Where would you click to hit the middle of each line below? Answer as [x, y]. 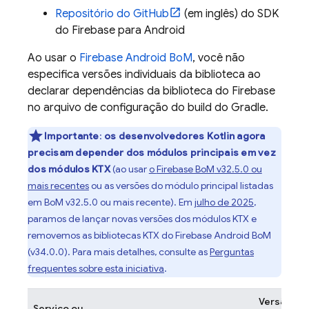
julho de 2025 [224, 202]
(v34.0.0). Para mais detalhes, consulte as [119, 252]
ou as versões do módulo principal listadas [181, 186]
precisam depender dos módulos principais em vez [152, 152]
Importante [72, 136]
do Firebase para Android [120, 30]
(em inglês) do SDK [230, 14]
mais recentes [58, 186]
